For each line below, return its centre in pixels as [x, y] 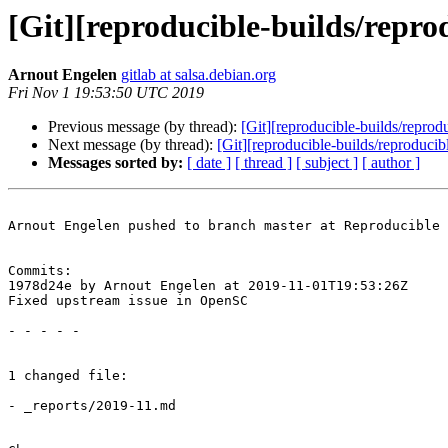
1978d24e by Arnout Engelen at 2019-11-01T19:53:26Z [208, 286]
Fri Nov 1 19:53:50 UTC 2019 [106, 93]
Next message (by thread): [132, 145]
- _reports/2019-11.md [92, 406]
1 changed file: [68, 376]
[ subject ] [327, 163]
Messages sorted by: [115, 163]
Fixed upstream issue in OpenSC [128, 301]
